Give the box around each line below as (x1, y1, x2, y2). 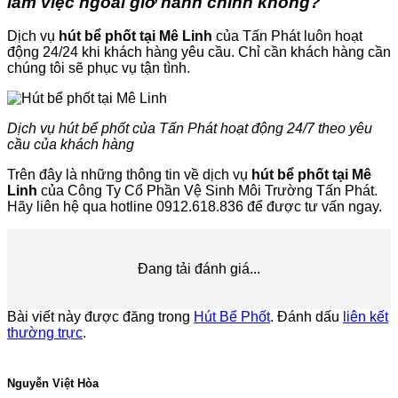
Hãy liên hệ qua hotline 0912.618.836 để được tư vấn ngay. (7, 199, 382, 215)
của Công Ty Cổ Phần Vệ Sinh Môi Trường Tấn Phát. (37, 183, 378, 199)
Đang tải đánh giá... (138, 261, 260, 277)
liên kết (343, 309, 388, 325)
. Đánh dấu (270, 309, 343, 325)
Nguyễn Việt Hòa (7, 377, 99, 391)
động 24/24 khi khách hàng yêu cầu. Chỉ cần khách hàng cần (7, 44, 391, 60)
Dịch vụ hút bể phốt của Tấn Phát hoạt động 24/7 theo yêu (7, 121, 372, 137)
